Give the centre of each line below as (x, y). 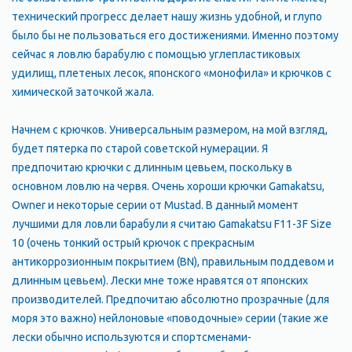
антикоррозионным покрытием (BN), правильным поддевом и (173, 262)
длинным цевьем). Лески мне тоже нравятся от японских (160, 280)
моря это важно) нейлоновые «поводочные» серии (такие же (170, 318)
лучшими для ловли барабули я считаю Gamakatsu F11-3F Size (172, 224)
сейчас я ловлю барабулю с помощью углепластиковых (156, 54)
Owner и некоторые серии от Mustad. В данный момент (155, 205)
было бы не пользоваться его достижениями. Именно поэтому (175, 35)
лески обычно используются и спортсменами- (132, 337)
